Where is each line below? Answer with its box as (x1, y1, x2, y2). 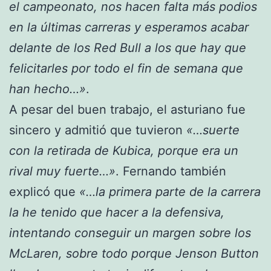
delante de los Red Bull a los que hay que (9, 40, 246, 55)
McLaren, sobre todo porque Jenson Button (9, 246, 259, 261)
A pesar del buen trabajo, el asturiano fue (9, 102, 246, 117)
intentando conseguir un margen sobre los (9, 225, 251, 240)
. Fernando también (116, 163, 226, 178)
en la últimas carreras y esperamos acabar (9, 19, 249, 34)
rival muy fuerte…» (9, 163, 116, 178)
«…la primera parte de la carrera (79, 184, 261, 199)
